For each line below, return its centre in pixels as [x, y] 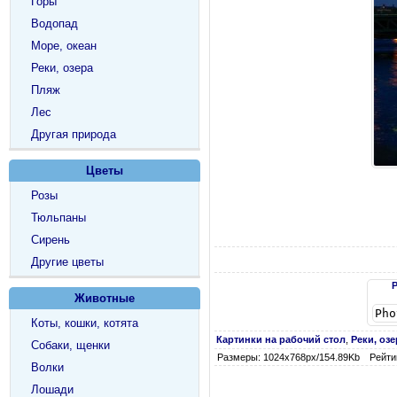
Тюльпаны [58, 218]
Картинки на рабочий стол [281, 339]
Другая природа [74, 134]
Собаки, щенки [70, 345]
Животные [105, 298]
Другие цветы [67, 262]
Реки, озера [62, 68]
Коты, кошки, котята [85, 323]
